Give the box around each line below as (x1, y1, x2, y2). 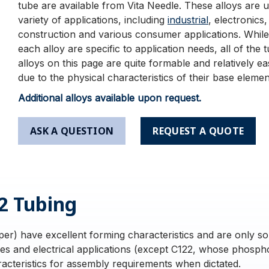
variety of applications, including (17, 14, 168, 26)
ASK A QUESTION (29, 124, 114, 138)
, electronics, (208, 14, 267, 26)
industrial (167, 14, 208, 26)
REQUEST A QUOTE (153, 124, 244, 138)
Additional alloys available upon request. (17, 92, 201, 104)
